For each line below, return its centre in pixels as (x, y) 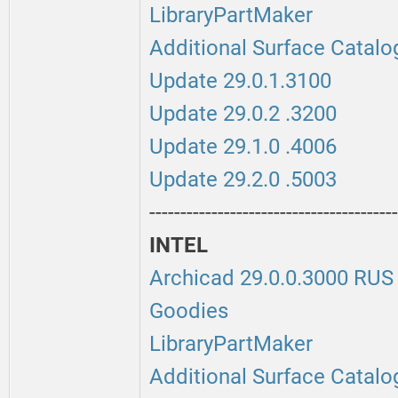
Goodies (189, 311)
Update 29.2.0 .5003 (243, 180)
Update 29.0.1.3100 (240, 81)
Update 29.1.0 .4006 (243, 147)
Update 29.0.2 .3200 (243, 114)
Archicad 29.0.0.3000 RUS (271, 279)
